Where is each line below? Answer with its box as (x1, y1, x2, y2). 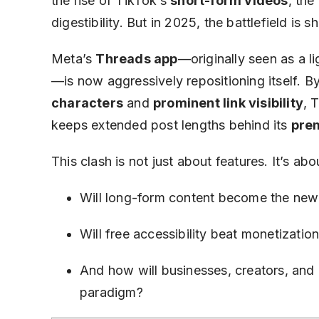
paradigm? (80, 285, 143, 300)
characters (51, 95, 123, 110)
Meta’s (51, 51, 96, 66)
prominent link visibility (153, 95, 303, 110)
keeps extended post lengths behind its (51, 117, 291, 132)
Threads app (95, 51, 178, 66)
